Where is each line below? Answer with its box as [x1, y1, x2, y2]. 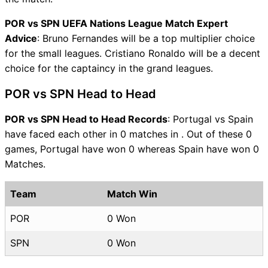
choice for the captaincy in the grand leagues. [5, 62, 213, 74]
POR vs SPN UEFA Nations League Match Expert [5, 17, 228, 29]
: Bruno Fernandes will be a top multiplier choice [37, 32, 255, 44]
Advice [5, 32, 37, 44]
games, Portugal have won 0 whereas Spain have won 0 [5, 142, 259, 155]
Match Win [107, 187, 157, 200]
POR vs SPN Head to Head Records [5, 112, 167, 125]
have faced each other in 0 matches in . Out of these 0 [5, 127, 252, 140]
